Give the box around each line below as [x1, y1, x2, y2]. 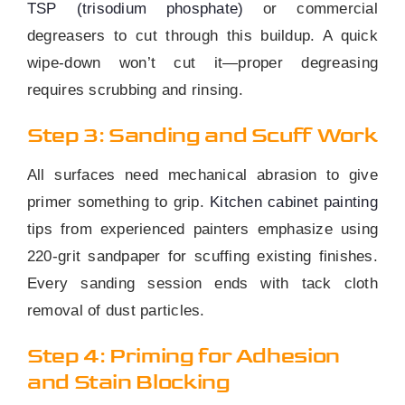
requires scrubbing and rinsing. [26, 81, 243, 99]
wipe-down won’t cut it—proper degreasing [26, 54, 379, 72]
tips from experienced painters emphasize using [26, 221, 379, 239]
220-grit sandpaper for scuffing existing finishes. [26, 248, 379, 266]
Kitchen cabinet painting [210, 193, 379, 212]
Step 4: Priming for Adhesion [26, 343, 340, 370]
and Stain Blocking [26, 369, 231, 396]
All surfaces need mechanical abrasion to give [26, 166, 379, 184]
